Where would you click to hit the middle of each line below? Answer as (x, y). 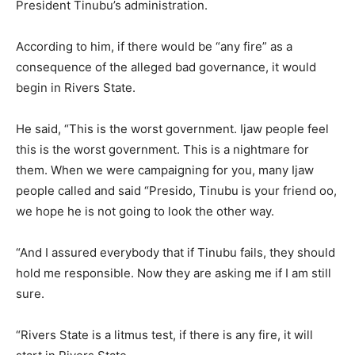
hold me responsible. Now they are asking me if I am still (174, 273)
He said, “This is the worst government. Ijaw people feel (172, 128)
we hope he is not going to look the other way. (145, 211)
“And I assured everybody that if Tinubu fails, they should (176, 252)
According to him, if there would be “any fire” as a (154, 46)
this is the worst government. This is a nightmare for (162, 149)
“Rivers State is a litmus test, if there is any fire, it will (164, 334)
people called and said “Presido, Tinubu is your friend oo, (176, 190)
